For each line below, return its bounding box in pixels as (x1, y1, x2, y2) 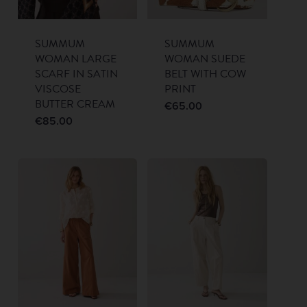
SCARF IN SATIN (34, 65, 118, 82)
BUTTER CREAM (34, 95, 115, 112)
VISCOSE (34, 80, 81, 97)
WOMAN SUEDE (164, 50, 246, 67)
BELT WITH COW (164, 65, 247, 82)
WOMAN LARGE (34, 50, 116, 67)
